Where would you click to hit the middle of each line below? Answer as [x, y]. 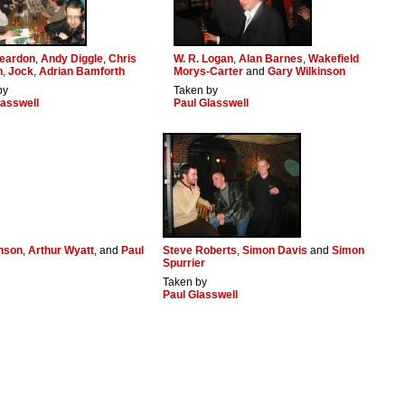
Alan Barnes [271, 59]
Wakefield [334, 59]
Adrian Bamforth [82, 72]
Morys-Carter [208, 72]
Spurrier [184, 264]
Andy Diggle [72, 59]
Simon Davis [275, 251]
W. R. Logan [203, 59]
